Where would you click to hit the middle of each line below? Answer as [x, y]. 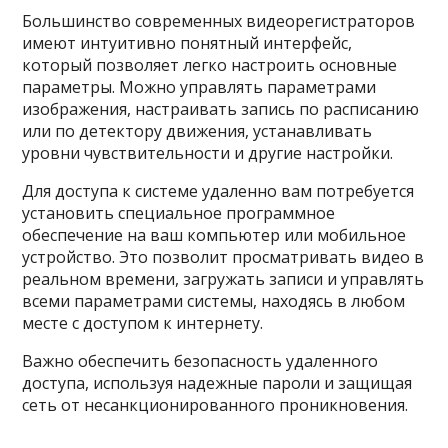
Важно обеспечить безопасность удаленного [200, 361]
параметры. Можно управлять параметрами [199, 87]
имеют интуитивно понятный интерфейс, [187, 43]
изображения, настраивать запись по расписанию [221, 109]
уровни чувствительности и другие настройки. [208, 153]
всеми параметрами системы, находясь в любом [214, 301]
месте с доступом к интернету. [143, 323]
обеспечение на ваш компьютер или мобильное [214, 235]
